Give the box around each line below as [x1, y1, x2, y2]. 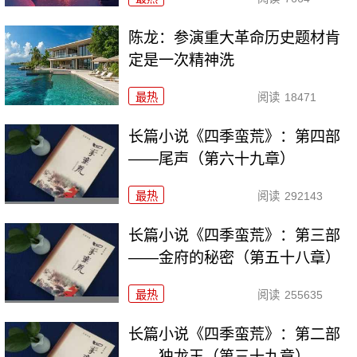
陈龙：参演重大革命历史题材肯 [128, 29, 341, 46]
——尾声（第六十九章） [128, 150, 296, 167]
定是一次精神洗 [128, 51, 235, 69]
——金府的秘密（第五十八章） [128, 249, 341, 266]
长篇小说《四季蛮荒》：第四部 [128, 127, 341, 145]
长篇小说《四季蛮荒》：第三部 [128, 226, 341, 244]
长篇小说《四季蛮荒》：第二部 [128, 325, 341, 343]
